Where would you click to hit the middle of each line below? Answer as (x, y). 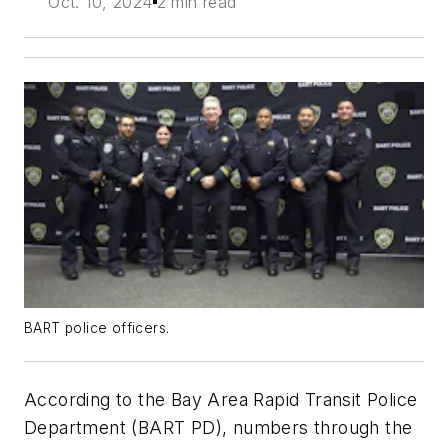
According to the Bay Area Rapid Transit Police (221, 399)
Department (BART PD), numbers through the (218, 427)
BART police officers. (97, 327)
